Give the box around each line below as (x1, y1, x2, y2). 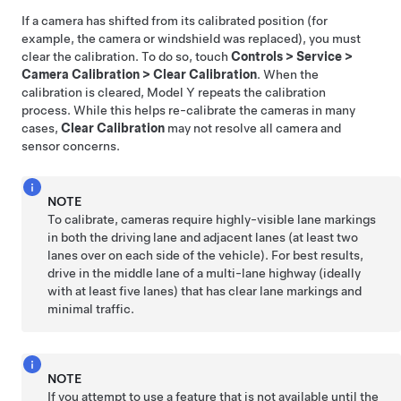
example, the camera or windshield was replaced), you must (21, 31, 361, 46)
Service (296, 49, 342, 64)
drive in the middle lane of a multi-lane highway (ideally (47, 266, 362, 280)
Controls (231, 49, 283, 64)
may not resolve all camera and (165, 121, 341, 135)
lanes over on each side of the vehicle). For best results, (47, 248, 364, 262)
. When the (257, 67, 319, 81)
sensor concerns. (21, 139, 120, 153)
